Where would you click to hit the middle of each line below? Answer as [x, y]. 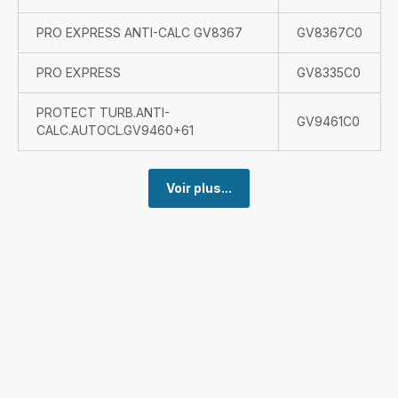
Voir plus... [199, 188]
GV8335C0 [329, 72]
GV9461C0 [328, 121]
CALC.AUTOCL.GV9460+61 [115, 130]
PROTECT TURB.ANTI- [103, 112]
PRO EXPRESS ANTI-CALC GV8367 [139, 32]
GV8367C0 [330, 32]
